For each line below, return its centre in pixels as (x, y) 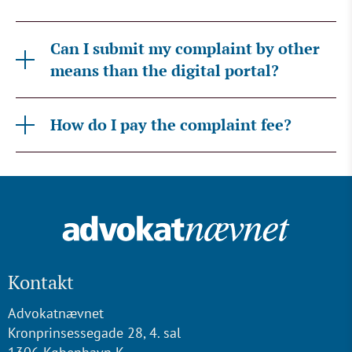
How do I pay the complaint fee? (171, 125)
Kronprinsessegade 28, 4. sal (94, 333)
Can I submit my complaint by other (185, 48)
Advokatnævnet (56, 313)
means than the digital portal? (165, 70)
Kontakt (41, 282)
